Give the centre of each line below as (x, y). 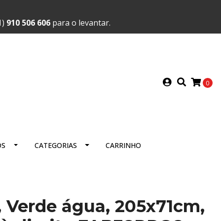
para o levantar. (80, 23)
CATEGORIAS (55, 145)
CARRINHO (123, 145)
